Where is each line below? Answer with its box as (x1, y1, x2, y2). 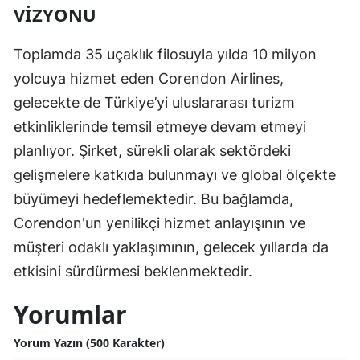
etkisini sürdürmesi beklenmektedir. (14, 262, 252, 280)
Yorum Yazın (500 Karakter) (14, 334, 165, 350)
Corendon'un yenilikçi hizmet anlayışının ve (14, 214, 305, 231)
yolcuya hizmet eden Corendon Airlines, (14, 69, 284, 87)
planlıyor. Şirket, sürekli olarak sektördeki (14, 141, 291, 159)
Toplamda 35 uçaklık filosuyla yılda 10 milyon (14, 45, 317, 63)
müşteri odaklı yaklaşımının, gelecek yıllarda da (14, 238, 329, 256)
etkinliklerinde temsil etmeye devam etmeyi (14, 117, 306, 135)
